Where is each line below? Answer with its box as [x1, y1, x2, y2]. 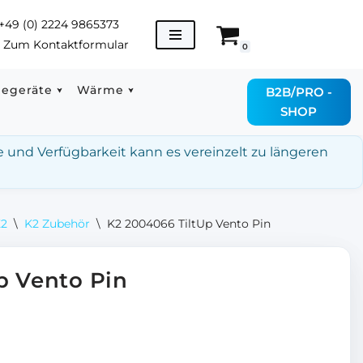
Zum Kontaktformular [3, 37, 129, 51]
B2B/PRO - [265, 84, 332, 100]
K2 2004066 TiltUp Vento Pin [107, 216, 271, 231]
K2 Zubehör [24, 216, 90, 231]
